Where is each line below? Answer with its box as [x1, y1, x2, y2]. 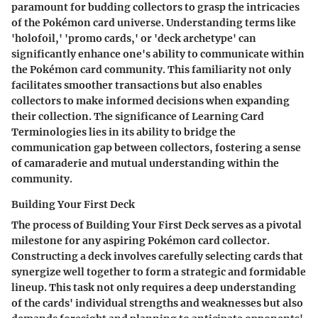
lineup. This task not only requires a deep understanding [11, 281, 296, 294]
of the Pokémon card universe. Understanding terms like [11, 16, 296, 29]
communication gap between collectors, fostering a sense [11, 141, 301, 154]
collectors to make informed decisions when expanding [11, 94, 290, 107]
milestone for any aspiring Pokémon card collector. [11, 234, 270, 247]
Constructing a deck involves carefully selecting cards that [11, 250, 303, 263]
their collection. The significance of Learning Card [11, 110, 264, 123]
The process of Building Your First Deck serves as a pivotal [11, 219, 302, 231]
